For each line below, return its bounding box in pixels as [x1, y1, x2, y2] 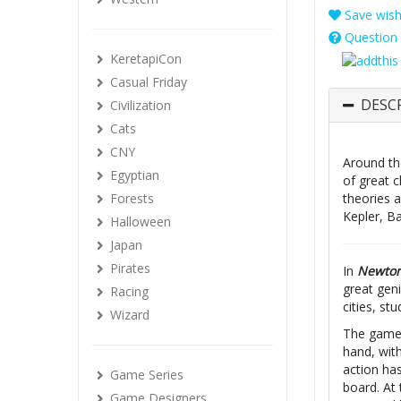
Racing [110, 283, 149, 300]
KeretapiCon [110, 50, 182, 67]
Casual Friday [110, 73, 187, 90]
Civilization [110, 97, 171, 114]
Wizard [110, 306, 149, 323]
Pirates [110, 260, 150, 277]
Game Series [110, 366, 183, 383]
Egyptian [110, 166, 159, 183]
